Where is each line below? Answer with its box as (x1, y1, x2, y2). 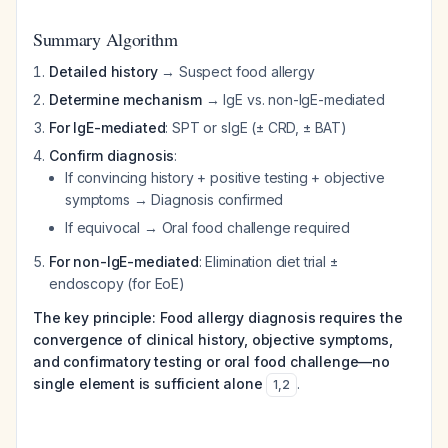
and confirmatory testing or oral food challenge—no (33, 353, 390, 370)
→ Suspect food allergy (157, 63, 315, 80)
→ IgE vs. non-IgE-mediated (201, 91, 385, 108)
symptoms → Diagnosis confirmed (65, 191, 284, 208)
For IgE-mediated (49, 119, 166, 136)
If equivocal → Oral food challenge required (65, 219, 351, 236)
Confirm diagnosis (49, 147, 175, 164)
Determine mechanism (49, 91, 202, 108)
